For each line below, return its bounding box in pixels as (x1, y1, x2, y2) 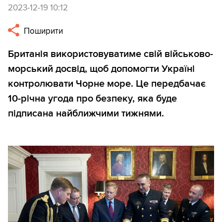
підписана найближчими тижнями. (8, 108, 164, 120)
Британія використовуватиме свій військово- (8, 48, 213, 60)
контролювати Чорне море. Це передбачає (8, 78, 206, 90)
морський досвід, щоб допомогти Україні (8, 63, 195, 75)
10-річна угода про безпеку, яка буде (8, 93, 177, 105)
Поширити (22, 26, 63, 37)
